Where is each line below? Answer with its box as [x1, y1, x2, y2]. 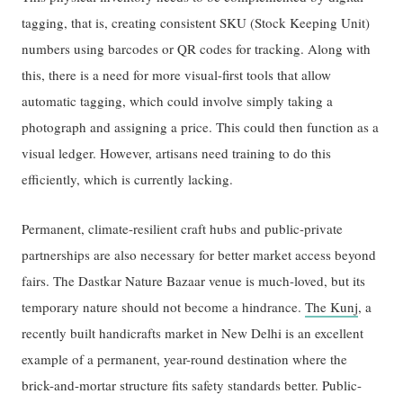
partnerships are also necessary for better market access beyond [22, 245, 377, 264]
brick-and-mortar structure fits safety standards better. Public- [22, 375, 363, 394]
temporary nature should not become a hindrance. [22, 297, 306, 316]
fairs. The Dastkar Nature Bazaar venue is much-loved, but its [22, 271, 366, 290]
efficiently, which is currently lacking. [22, 170, 234, 189]
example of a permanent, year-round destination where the [22, 349, 348, 368]
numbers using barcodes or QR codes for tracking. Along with [22, 40, 372, 58]
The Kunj [305, 297, 359, 316]
